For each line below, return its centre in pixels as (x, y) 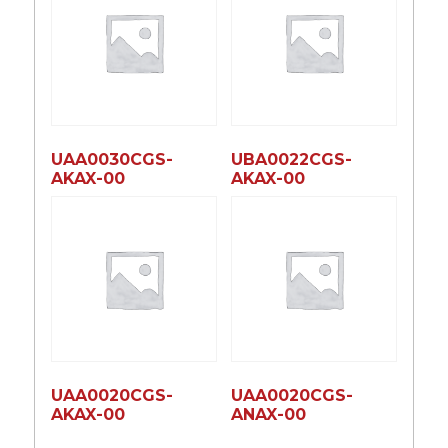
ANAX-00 (268, 414)
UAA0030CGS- (111, 159)
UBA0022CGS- (291, 159)
